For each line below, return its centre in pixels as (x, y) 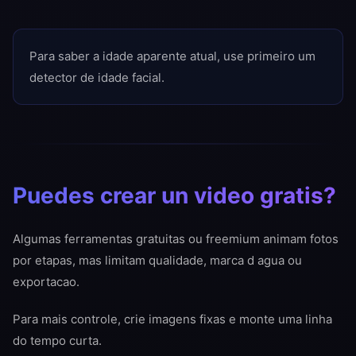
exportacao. (46, 282)
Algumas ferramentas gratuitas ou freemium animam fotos (176, 239)
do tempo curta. (57, 341)
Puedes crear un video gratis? (174, 196)
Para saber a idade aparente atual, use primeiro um (172, 56)
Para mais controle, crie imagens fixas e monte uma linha (172, 319)
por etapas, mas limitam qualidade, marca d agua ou (157, 261)
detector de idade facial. (97, 78)
